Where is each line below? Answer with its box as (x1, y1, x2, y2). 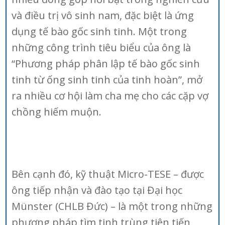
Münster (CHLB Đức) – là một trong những (12, 199, 213, 213)
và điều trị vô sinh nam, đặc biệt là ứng (12, 9, 194, 22)
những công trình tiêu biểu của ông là (12, 41, 191, 54)
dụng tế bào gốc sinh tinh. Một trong (12, 25, 187, 38)
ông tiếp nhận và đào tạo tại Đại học (12, 183, 183, 197)
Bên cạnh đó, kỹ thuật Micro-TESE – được (12, 167, 204, 181)
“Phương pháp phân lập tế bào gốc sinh (12, 57, 200, 70)
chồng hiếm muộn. (12, 105, 102, 119)
